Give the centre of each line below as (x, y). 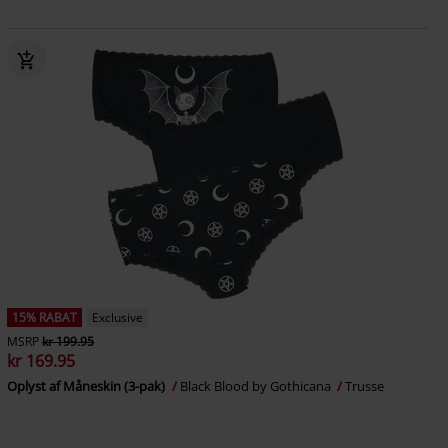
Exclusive (117, 317)
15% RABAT (44, 317)
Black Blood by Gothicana (256, 386)
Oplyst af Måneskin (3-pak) (87, 386)
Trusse (364, 386)
